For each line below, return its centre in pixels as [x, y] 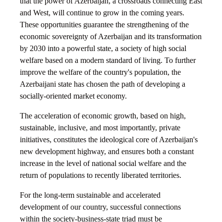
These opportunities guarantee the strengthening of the [104, 25]
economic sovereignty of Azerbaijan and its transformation [111, 37]
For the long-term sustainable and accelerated [90, 195]
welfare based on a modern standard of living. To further [108, 60]
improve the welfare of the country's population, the [100, 72]
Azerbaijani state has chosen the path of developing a [103, 84]
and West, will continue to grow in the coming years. [102, 13]
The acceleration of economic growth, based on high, [103, 116]
